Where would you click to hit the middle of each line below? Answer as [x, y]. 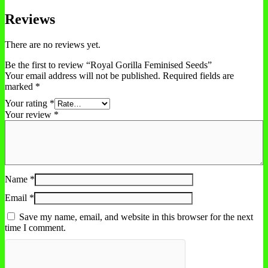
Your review [29, 114]
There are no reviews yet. [53, 44]
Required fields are [198, 75]
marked [20, 86]
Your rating [27, 103]
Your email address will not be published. [83, 75]
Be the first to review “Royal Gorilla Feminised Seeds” [108, 65]
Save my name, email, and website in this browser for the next [136, 217]
